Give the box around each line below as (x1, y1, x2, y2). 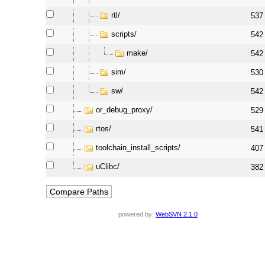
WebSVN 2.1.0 (156, 211, 198, 218)
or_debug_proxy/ (96, 105, 153, 115)
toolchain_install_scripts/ (96, 143, 181, 153)
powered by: (118, 211, 156, 218)
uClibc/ (96, 162, 120, 172)
